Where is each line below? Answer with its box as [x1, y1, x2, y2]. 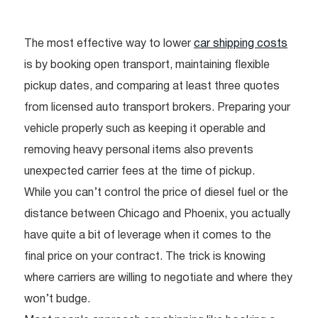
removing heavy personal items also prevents [24, 146, 253, 156]
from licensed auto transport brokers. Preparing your [24, 103, 290, 114]
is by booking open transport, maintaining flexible [24, 60, 270, 71]
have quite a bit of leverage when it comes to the [24, 231, 271, 241]
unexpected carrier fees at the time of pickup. [24, 167, 255, 177]
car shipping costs [194, 39, 287, 50]
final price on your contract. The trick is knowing [24, 252, 265, 263]
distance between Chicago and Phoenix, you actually [24, 209, 290, 220]
